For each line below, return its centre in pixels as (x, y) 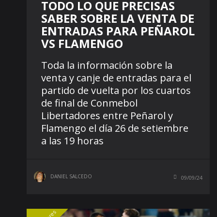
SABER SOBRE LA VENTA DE (118, 18)
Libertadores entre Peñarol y (107, 115)
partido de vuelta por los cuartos (116, 90)
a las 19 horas (72, 140)
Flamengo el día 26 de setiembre (115, 128)
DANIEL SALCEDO (71, 176)
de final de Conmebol (89, 103)
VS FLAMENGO (82, 43)
